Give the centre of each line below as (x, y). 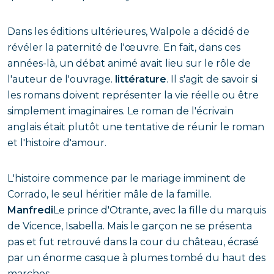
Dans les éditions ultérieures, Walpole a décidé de (128, 31)
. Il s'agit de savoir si (212, 79)
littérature (141, 79)
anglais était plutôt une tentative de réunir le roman (136, 127)
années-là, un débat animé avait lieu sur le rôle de (129, 63)
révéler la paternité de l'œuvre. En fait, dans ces (124, 47)
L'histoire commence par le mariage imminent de (127, 178)
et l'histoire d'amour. (57, 143)
